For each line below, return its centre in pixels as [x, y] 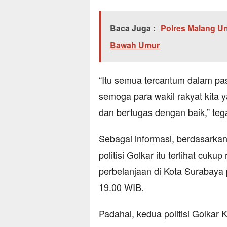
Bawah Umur [135, 45]
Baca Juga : [133, 28]
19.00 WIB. [121, 187]
